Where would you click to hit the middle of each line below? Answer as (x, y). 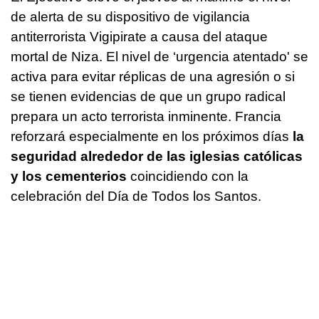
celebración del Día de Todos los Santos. (136, 197)
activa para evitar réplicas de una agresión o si (153, 77)
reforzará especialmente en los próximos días (152, 137)
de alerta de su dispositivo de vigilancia (130, 17)
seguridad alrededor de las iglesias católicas (157, 157)
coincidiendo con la (188, 177)
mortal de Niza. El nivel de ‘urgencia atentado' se (159, 57)
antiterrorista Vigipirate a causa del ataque (139, 37)
